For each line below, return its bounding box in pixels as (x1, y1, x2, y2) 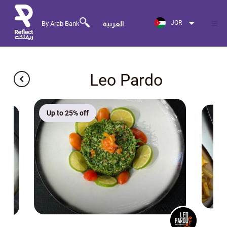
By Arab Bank (41, 19, 80, 27)
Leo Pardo (89, 70, 163, 90)
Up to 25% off (46, 109, 89, 117)
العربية (102, 19, 124, 28)
